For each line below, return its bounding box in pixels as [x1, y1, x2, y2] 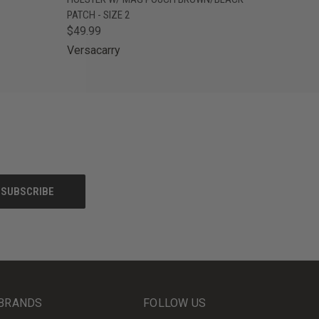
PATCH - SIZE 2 [67, 9, 130, 21]
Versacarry [67, 43, 120, 57]
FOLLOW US [143, 296, 206, 310]
